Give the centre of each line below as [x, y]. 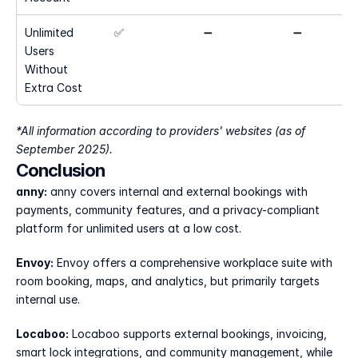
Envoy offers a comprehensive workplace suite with [193, 263]
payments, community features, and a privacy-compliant [168, 210]
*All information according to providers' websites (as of [161, 131]
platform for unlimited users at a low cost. [129, 228]
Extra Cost [54, 88]
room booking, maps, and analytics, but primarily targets [168, 281]
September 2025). [64, 149]
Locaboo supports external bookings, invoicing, [198, 334]
